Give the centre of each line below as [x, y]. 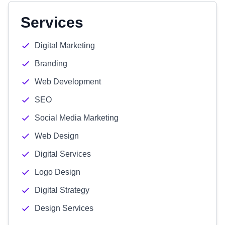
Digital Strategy [62, 190]
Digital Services [63, 154]
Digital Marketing [65, 45]
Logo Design [58, 172]
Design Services [64, 208]
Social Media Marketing [77, 118]
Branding [51, 64]
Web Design [57, 136]
